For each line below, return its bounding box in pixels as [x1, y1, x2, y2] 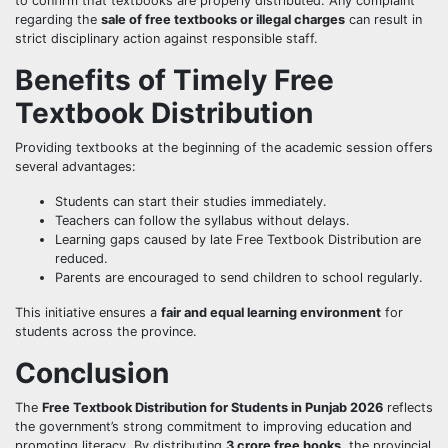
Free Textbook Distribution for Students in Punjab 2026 [42, 399, 383, 415]
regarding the [15, 11, 101, 27]
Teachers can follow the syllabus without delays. [55, 212, 350, 228]
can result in [345, 11, 422, 27]
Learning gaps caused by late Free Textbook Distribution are [55, 231, 421, 247]
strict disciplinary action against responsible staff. [15, 30, 318, 46]
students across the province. [15, 323, 197, 339]
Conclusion [15, 355, 169, 390]
